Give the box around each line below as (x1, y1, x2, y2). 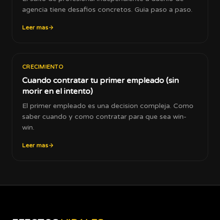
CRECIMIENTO (22, 64, 64, 70)
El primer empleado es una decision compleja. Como (22, 102, 193, 110)
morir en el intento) (22, 86, 93, 96)
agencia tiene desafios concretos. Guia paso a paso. (22, 5, 192, 14)
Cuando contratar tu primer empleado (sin (22, 76, 179, 85)
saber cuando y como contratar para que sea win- (22, 112, 187, 121)
